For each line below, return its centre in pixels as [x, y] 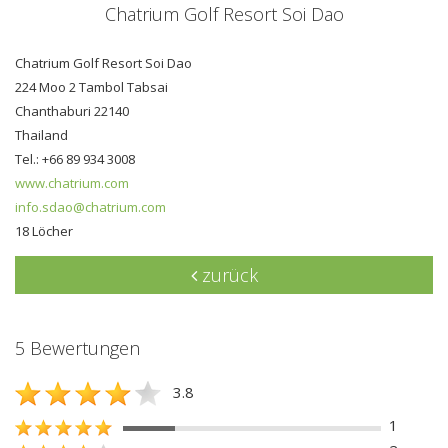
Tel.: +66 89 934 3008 [75, 158]
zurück [227, 274]
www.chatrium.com [72, 182]
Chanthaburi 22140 [72, 110]
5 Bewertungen [77, 347]
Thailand [41, 134]
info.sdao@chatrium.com [90, 206]
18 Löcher [44, 230]
